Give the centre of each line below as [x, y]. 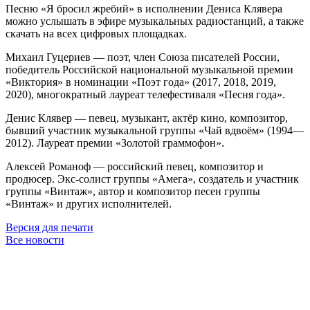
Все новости [35, 239]
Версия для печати [49, 227]
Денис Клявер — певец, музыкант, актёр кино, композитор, [147, 118]
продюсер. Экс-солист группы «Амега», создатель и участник [152, 179]
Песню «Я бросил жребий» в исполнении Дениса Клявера [144, 8]
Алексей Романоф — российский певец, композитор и [135, 166]
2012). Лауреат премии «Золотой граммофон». [115, 143]
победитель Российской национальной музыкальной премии [149, 69]
